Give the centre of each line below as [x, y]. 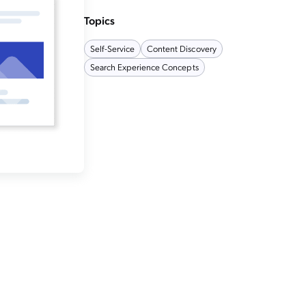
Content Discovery [182, 48]
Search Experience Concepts [144, 66]
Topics [99, 20]
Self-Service [112, 48]
